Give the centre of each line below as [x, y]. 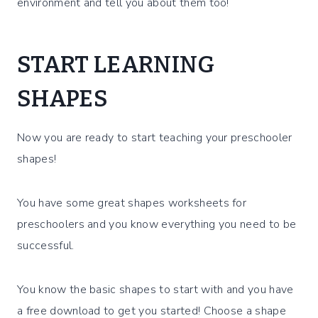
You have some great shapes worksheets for [132, 203]
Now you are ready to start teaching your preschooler [155, 137]
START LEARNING [116, 64]
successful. [46, 245]
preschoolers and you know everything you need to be [157, 224]
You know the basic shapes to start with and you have [155, 289]
